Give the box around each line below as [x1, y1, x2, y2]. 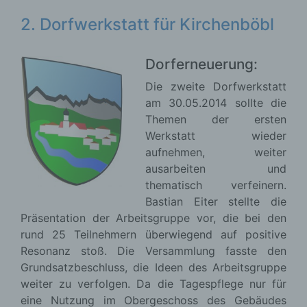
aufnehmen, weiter [145, 145, 286, 159]
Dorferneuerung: [145, 56, 258, 73]
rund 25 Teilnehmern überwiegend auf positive [21, 228, 286, 241]
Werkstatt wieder [145, 129, 286, 143]
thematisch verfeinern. [145, 178, 286, 192]
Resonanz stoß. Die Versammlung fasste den [21, 244, 286, 258]
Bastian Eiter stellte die [145, 195, 286, 208]
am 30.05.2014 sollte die [145, 96, 286, 110]
